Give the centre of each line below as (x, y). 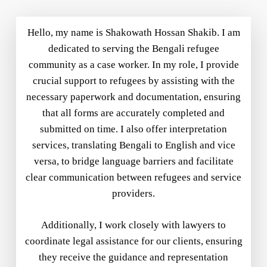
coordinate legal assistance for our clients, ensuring (133, 241)
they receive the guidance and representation (133, 257)
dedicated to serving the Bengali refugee (133, 49)
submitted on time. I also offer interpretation (133, 129)
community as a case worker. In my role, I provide (133, 65)
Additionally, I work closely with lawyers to (133, 225)
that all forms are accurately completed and (133, 113)
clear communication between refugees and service (133, 178)
